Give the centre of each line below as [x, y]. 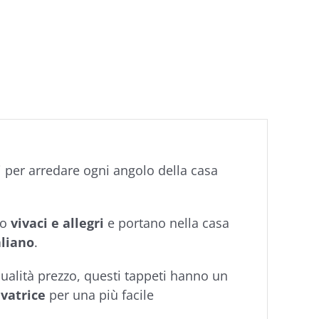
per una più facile [99, 295]
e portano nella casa [166, 223]
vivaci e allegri [57, 223]
